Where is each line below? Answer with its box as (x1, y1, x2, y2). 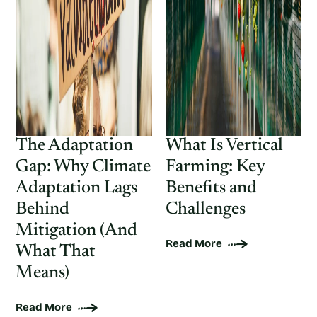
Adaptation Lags (16, 180, 137, 197)
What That (16, 243, 96, 261)
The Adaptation (16, 137, 133, 155)
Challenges (165, 201, 246, 219)
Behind (16, 201, 69, 219)
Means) (16, 265, 69, 282)
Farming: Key (165, 158, 265, 176)
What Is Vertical (165, 137, 283, 155)
